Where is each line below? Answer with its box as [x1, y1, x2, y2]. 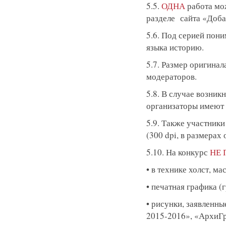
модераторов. [146, 71, 197, 82]
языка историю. [146, 41, 204, 53]
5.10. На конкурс [146, 146, 210, 158]
